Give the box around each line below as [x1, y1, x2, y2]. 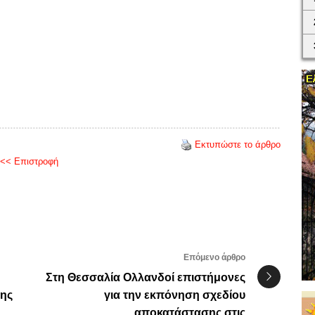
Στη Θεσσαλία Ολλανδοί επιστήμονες [46, 271, 245, 283]
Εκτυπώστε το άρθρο [195, 139, 281, 150]
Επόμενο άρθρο [184, 252, 245, 262]
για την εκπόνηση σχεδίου [104, 288, 245, 301]
